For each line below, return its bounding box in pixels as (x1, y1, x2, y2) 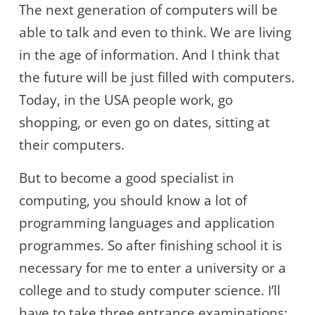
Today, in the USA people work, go (19, 91, 233, 110)
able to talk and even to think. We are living (19, 23, 291, 42)
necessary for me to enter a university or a (19, 259, 286, 278)
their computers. (19, 136, 124, 155)
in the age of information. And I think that (19, 46, 280, 65)
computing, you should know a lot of (19, 191, 247, 210)
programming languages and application (19, 214, 275, 233)
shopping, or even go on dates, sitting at (19, 113, 270, 132)
